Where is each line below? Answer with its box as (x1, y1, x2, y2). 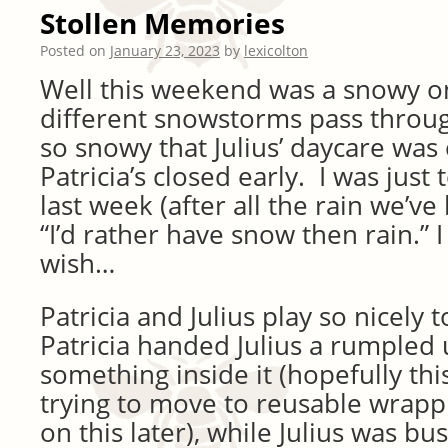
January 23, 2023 (110, 41, 220, 60)
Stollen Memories (40, 4, 285, 42)
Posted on (40, 41, 106, 60)
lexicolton (244, 41, 308, 60)
